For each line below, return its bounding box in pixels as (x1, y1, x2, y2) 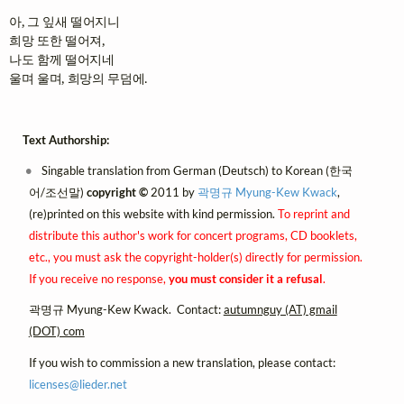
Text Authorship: (23, 133, 109, 148)
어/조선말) (28, 185, 87, 200)
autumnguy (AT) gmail (223, 302, 337, 317)
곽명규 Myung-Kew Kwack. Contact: (28, 302, 224, 317)
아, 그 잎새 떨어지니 (9, 12, 120, 30)
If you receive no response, (28, 271, 169, 287)
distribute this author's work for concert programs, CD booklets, (28, 228, 357, 243)
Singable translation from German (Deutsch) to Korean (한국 (39, 163, 353, 179)
